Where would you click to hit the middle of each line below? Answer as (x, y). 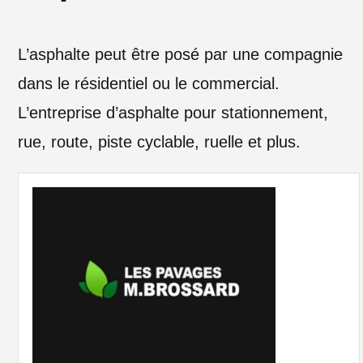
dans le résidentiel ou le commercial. (149, 84)
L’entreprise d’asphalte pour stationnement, (173, 113)
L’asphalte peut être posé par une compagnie (181, 55)
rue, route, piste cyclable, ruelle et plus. (160, 142)
